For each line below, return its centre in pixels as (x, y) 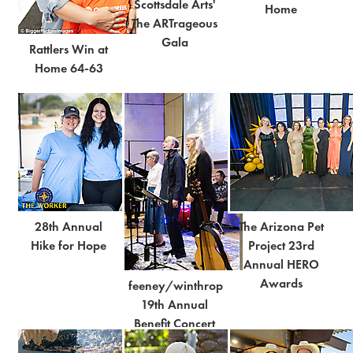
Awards (281, 283)
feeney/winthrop (175, 285)
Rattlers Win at (69, 49)
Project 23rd (281, 245)
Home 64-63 (69, 68)
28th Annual (69, 226)
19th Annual (175, 304)
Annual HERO (281, 264)
